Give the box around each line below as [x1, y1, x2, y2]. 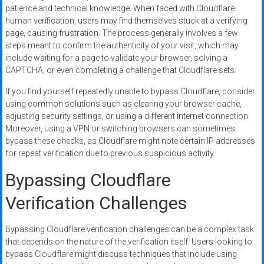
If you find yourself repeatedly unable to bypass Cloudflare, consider [5, 86, 255, 96]
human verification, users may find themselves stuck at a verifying [5, 15, 247, 25]
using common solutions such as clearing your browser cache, [5, 98, 242, 108]
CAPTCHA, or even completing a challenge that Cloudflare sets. [5, 65, 236, 75]
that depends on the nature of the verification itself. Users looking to [5, 236, 252, 246]
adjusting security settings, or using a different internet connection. [5, 111, 250, 121]
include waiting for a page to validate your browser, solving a [5, 52, 227, 62]
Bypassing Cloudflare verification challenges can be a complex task [5, 224, 254, 234]
